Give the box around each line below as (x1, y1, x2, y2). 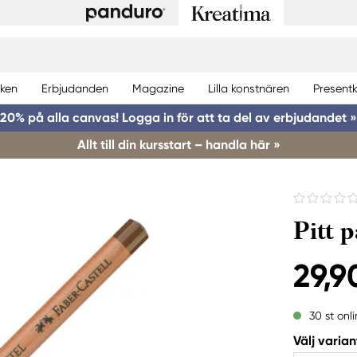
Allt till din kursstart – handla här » (76, 137, 280, 152)
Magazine (132, 81, 184, 95)
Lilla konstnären (208, 81, 289, 95)
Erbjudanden (41, 81, 108, 95)
